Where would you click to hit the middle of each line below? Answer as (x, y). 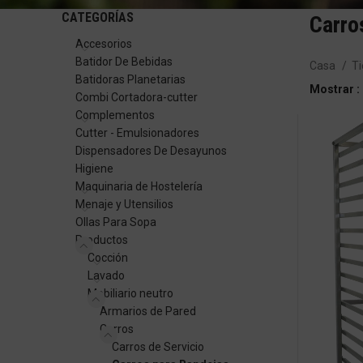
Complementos (115, 115)
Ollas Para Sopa (116, 222)
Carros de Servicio (158, 347)
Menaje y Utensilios (124, 204)
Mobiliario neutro (130, 293)
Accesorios (104, 44)
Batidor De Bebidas (124, 62)
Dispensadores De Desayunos (151, 151)
